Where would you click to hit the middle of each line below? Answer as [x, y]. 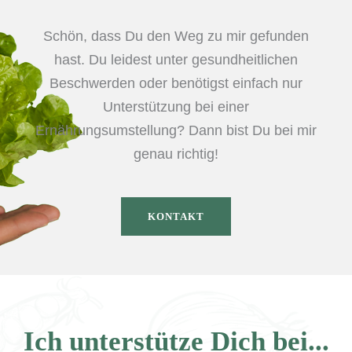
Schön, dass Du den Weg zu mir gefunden [176, 36]
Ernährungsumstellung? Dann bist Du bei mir [176, 130]
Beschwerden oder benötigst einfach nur [176, 83]
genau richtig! [176, 154]
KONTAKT [176, 216]
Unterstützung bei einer [176, 107]
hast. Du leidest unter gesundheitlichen [176, 60]
